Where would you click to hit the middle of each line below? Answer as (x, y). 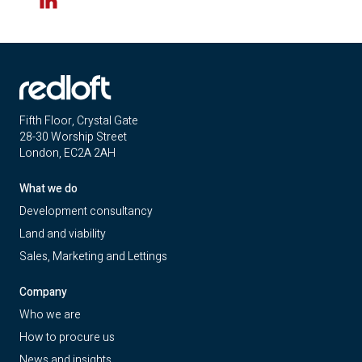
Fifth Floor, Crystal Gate (79, 121)
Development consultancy (86, 211)
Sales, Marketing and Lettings (93, 257)
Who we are (50, 315)
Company (43, 292)
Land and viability (63, 234)
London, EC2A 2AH (67, 153)
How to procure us (67, 337)
